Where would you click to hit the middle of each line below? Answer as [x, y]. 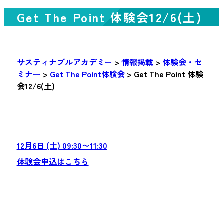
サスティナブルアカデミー [64, 62]
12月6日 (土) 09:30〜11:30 [62, 146]
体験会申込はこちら [53, 162]
